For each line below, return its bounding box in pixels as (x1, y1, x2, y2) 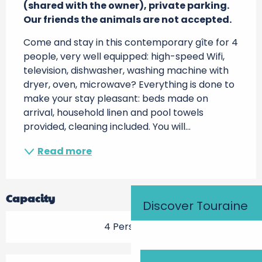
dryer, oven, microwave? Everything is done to (23, 78, 235, 91)
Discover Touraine (143, 197, 248, 214)
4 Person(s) (104, 220, 158, 233)
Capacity (6, 191, 55, 205)
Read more (37, 144, 92, 158)
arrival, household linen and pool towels (23, 106, 204, 119)
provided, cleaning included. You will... (23, 120, 191, 133)
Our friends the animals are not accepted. (23, 13, 232, 26)
